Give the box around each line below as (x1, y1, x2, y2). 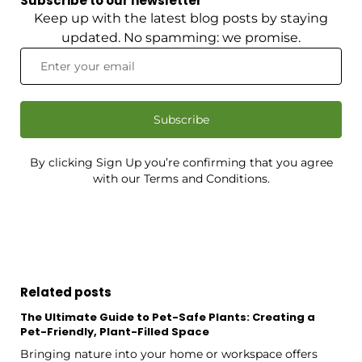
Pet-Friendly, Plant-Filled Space (20, 323, 209, 339)
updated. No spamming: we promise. (61, 29, 301, 45)
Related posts (20, 283, 112, 301)
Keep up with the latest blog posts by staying (34, 10, 328, 26)
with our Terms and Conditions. (92, 170, 270, 186)
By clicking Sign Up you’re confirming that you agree (29, 154, 333, 170)
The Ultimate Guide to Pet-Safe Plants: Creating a (20, 309, 315, 325)
